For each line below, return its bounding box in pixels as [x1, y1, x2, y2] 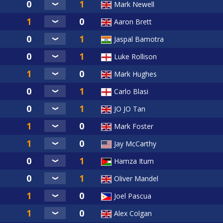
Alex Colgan [114, 209, 152, 219]
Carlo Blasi [114, 87, 148, 97]
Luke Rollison [114, 52, 157, 62]
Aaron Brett [114, 17, 152, 27]
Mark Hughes [114, 69, 157, 79]
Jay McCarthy [114, 139, 156, 149]
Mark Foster [114, 121, 153, 131]
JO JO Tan [114, 104, 145, 114]
